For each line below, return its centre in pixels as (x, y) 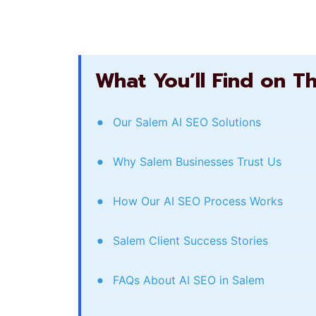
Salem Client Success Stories (190, 241)
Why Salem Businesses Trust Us (197, 162)
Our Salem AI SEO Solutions (187, 122)
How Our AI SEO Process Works (198, 201)
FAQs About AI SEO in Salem (189, 280)
